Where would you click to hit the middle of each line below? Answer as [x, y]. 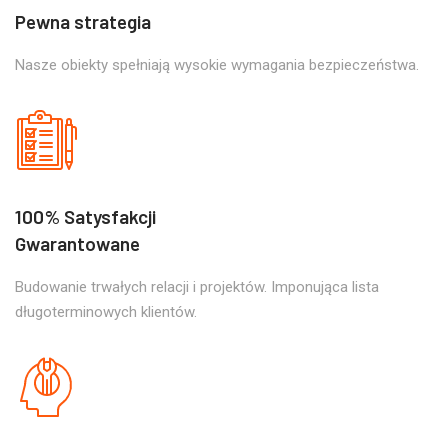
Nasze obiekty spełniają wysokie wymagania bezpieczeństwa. [217, 65]
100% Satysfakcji [85, 216]
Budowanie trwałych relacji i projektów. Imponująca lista [197, 287]
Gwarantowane [77, 243]
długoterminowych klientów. [106, 312]
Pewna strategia [83, 21]
